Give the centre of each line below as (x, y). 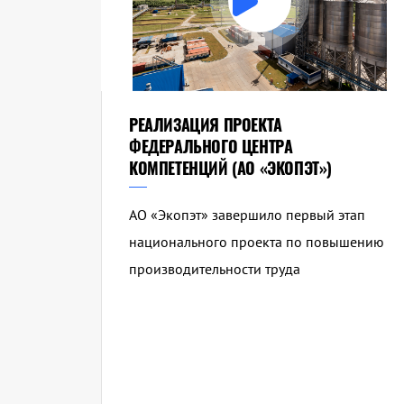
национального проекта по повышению (257, 242)
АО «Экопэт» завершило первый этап (247, 215)
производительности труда (215, 269)
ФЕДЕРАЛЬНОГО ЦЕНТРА (211, 147)
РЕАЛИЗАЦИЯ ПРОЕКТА (206, 125)
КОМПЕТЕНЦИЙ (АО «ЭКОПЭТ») (231, 168)
